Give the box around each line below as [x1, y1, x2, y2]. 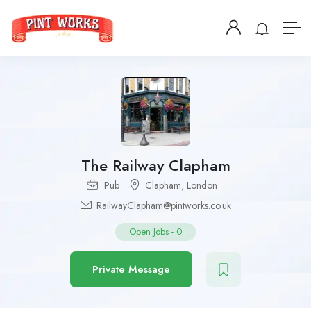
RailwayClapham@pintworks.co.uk [93, 199, 231, 212]
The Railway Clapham [81, 154, 230, 176]
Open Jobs [129, 225, 169, 238]
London [187, 178, 217, 192]
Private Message [92, 262, 170, 277]
